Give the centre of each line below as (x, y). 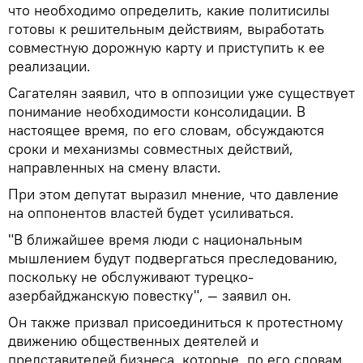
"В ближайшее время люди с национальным (155, 239)
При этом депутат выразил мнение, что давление (173, 194)
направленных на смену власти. (115, 167)
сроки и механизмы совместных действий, (151, 148)
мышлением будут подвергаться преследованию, (173, 258)
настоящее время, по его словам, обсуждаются (166, 130)
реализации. (49, 66)
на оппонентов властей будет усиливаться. (151, 212)
